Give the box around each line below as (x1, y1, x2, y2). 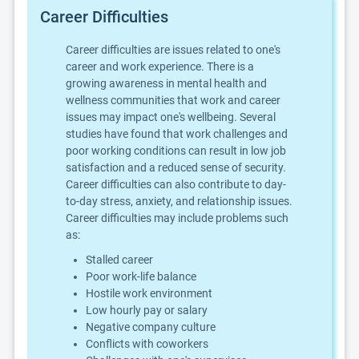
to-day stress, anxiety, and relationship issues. (66, 195, 292, 208)
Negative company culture (86, 321, 216, 333)
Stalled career (86, 253, 153, 266)
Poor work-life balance (86, 270, 196, 283)
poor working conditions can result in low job (66, 144, 286, 157)
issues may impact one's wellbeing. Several (66, 111, 276, 123)
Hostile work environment (86, 287, 212, 300)
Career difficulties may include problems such (66, 212, 288, 224)
